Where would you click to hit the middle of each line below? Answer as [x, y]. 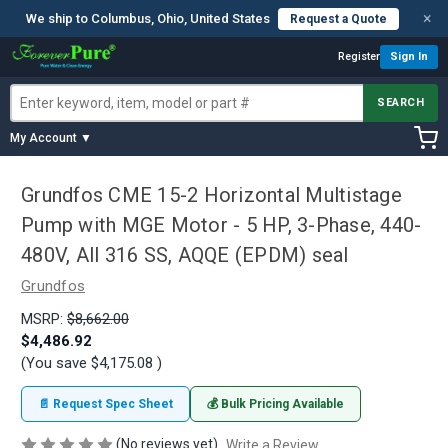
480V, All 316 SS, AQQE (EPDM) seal [185, 255]
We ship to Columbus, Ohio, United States [147, 18]
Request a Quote [338, 19]
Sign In [409, 56]
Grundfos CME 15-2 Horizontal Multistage [211, 195]
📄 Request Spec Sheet [105, 403]
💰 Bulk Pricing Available [275, 403]
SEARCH [400, 102]
